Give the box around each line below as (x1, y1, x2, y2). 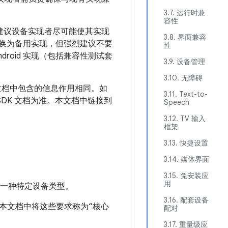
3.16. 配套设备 (164, 195, 209, 205)
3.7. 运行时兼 (164, 8, 205, 17)
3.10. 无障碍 (164, 73, 203, 82)
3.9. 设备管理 (164, 57, 205, 66)
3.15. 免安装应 (164, 171, 209, 180)
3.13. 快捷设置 (164, 138, 208, 148)
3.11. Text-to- (164, 90, 208, 99)
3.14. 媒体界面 (164, 155, 209, 164)
